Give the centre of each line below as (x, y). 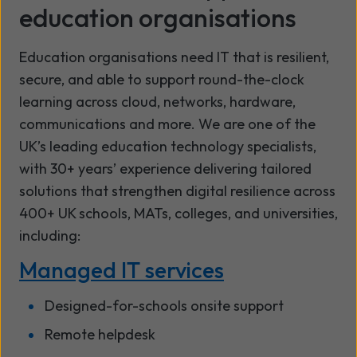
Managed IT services (122, 269)
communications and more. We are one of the (167, 124)
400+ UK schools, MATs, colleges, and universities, (178, 213)
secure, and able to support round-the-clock (162, 79)
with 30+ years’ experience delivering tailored (165, 168)
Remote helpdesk (100, 334)
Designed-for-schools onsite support (164, 305)
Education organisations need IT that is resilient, (174, 57)
